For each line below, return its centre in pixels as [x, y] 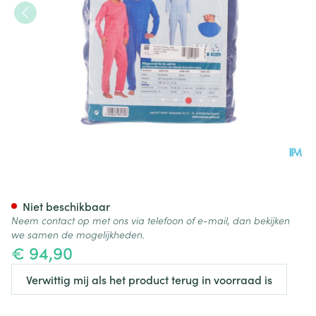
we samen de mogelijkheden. [78, 234]
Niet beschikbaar [66, 206]
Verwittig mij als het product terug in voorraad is [149, 279]
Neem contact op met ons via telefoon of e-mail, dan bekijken [151, 220]
